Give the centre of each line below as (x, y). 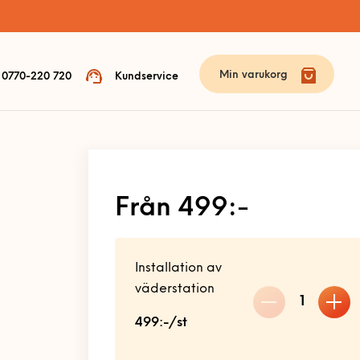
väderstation (175, 289)
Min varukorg (254, 75)
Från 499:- (182, 209)
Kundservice (147, 76)
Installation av (178, 268)
